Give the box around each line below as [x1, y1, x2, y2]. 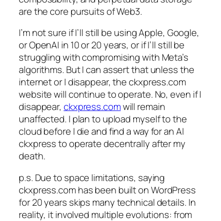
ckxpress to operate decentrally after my [19, 137, 185, 150]
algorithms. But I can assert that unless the [19, 63, 194, 76]
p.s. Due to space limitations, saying [19, 171, 165, 184]
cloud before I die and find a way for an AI [19, 125, 184, 138]
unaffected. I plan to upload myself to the [19, 112, 187, 126]
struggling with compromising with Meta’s [19, 51, 188, 64]
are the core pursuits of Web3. [19, 4, 142, 18]
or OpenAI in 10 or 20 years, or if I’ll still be [19, 38, 185, 52]
